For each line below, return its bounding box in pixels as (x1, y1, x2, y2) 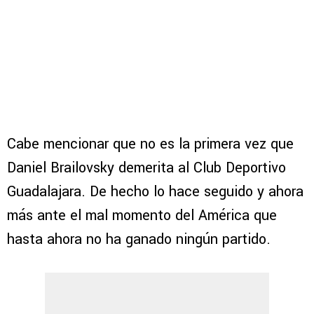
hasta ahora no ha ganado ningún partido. (7, 228, 271, 250)
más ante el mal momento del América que (7, 205, 277, 226)
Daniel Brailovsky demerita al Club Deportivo (7, 157, 286, 178)
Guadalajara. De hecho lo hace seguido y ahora (7, 181, 303, 202)
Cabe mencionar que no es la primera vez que (7, 133, 294, 154)
